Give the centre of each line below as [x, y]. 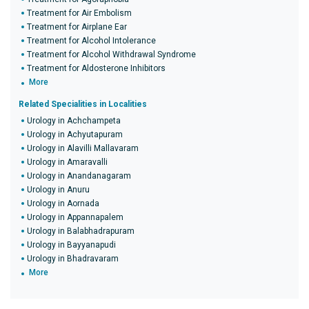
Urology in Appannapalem [75, 217]
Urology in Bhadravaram [73, 259]
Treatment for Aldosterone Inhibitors [96, 68]
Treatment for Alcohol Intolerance [91, 41]
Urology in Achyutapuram [75, 134]
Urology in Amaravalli [67, 162]
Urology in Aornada [63, 203]
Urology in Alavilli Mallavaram [83, 148]
